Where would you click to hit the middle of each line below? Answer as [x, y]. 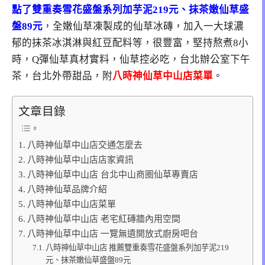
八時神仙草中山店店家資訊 [80, 159]
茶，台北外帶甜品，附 [62, 76]
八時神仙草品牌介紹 [67, 189]
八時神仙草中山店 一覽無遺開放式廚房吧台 [112, 233]
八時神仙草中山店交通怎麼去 [85, 145]
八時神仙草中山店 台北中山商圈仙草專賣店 [112, 174]
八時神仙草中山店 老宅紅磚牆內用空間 [104, 219]
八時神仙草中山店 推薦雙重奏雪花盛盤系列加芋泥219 [138, 247]
